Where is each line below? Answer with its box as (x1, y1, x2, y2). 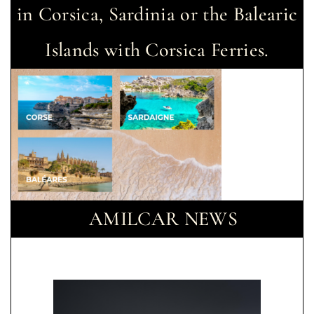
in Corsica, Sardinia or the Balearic (16, 1, 298, 26)
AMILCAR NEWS (89, 206, 238, 231)
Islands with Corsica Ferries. (45, 37, 269, 62)
